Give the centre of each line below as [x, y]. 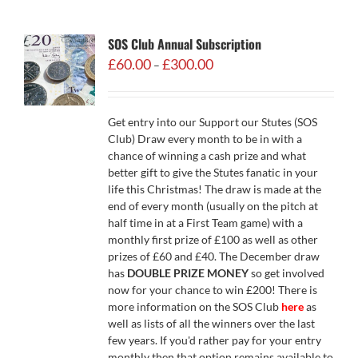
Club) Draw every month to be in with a [205, 139]
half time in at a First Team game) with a [205, 223]
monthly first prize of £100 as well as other [213, 239]
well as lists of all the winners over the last [211, 323]
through [232, 111]
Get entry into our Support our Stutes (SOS [212, 122]
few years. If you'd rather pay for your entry [214, 340]
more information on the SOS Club [194, 306]
